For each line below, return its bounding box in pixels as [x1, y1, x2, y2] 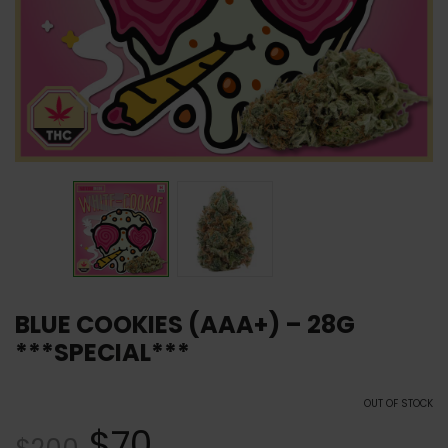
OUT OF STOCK [364, 396, 433, 411]
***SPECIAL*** [15, 336, 190, 369]
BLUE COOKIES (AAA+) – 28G [15, 308, 355, 341]
